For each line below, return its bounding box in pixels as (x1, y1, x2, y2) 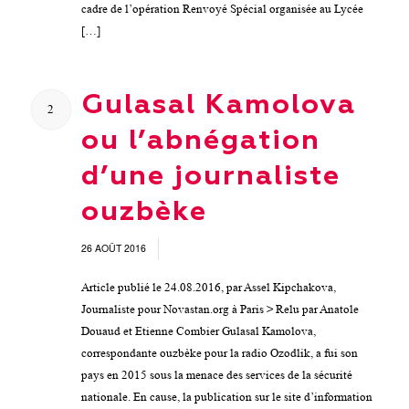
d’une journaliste (80, 163, 341, 191)
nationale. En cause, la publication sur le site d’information (80, 389, 372, 404)
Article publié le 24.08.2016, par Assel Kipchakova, (80, 279, 336, 294)
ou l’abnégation (80, 127, 320, 155)
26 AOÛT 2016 (80, 240, 149, 255)
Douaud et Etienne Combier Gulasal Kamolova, (80, 323, 316, 338)
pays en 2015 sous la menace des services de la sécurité (80, 367, 352, 382)
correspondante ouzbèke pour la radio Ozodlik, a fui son (80, 345, 358, 360)
